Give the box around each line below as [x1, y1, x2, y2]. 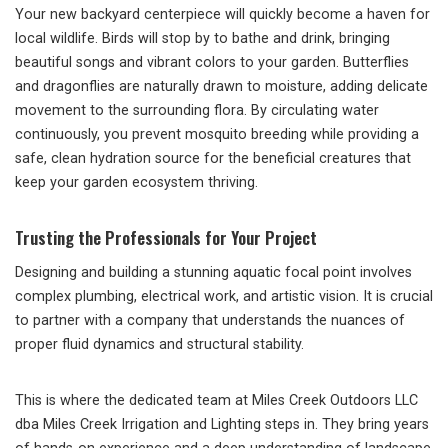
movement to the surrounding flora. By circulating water [15, 102, 379, 120]
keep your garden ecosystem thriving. [15, 174, 258, 192]
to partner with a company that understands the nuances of [15, 312, 405, 330]
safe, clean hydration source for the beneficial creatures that [15, 150, 411, 168]
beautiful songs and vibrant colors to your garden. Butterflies [15, 54, 409, 72]
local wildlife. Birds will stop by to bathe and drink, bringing [15, 30, 390, 48]
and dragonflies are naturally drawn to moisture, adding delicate [15, 78, 428, 96]
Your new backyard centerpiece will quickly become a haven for [15, 6, 430, 24]
